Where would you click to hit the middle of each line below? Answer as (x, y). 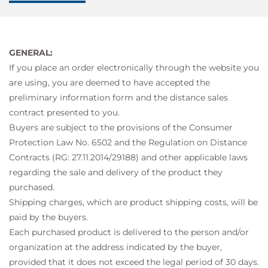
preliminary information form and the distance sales (118, 98)
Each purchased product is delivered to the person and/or (129, 232)
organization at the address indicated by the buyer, (115, 247)
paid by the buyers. (48, 217)
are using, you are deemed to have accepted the (109, 83)
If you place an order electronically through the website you (134, 68)
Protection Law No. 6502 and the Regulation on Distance (128, 142)
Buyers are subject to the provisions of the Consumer (121, 127)
